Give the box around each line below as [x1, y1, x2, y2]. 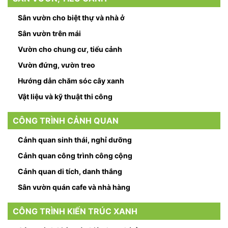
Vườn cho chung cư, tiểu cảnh [18, 45, 122, 54]
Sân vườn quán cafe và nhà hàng [18, 183, 130, 192]
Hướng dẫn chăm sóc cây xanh [18, 76, 124, 85]
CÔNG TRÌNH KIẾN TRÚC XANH [13, 206, 137, 217]
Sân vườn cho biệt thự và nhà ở [18, 13, 125, 22]
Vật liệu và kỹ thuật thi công [18, 92, 112, 101]
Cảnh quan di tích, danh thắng [18, 167, 122, 176]
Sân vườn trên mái [18, 29, 81, 38]
